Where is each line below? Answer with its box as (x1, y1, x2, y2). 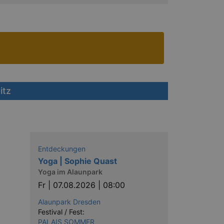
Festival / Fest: (38, 207, 84, 216)
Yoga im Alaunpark (38, 167, 102, 176)
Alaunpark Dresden (38, 197, 100, 206)
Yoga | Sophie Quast (38, 155, 117, 166)
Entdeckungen (38, 144, 85, 153)
